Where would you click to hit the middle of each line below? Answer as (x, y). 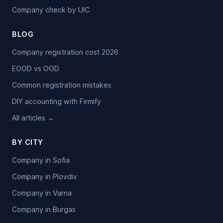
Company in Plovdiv (45, 177)
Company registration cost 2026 (65, 52)
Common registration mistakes (62, 85)
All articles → (33, 118)
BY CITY (28, 142)
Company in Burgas (44, 210)
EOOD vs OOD (36, 69)
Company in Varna (42, 193)
